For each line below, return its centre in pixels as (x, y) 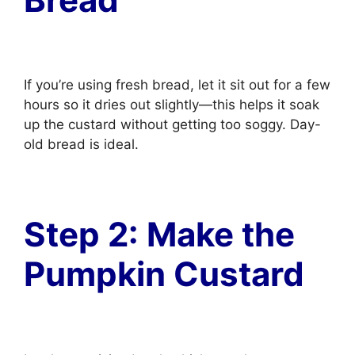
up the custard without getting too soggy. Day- (172, 124)
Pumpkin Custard (164, 274)
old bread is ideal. (81, 144)
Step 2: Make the (159, 234)
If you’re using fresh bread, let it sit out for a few (177, 85)
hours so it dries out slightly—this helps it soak (172, 105)
